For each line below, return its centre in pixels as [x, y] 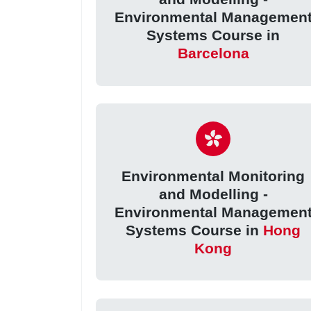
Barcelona [213, 53]
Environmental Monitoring [213, 176]
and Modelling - [213, 194]
